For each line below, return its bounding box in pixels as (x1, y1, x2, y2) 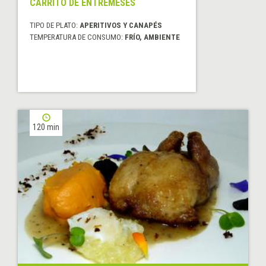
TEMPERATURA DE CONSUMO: (30, 33, 125, 42)
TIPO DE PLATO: (30, 21, 80, 30)
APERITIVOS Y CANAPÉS (80, 21, 162, 30)
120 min (33, 122, 59, 132)
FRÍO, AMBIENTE (125, 33, 180, 42)
